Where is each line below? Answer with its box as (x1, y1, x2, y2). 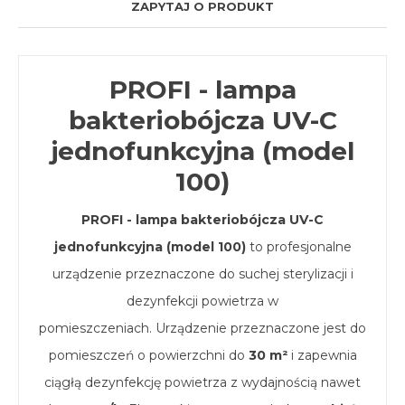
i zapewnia (287, 346, 357, 363)
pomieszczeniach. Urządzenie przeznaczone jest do (39, 319, 366, 336)
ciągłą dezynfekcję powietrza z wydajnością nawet (44, 373, 361, 391)
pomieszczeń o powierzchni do (48, 346, 249, 363)
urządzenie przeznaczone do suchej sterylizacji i (52, 265, 353, 282)
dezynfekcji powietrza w (127, 292, 278, 309)
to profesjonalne (245, 238, 352, 255)
